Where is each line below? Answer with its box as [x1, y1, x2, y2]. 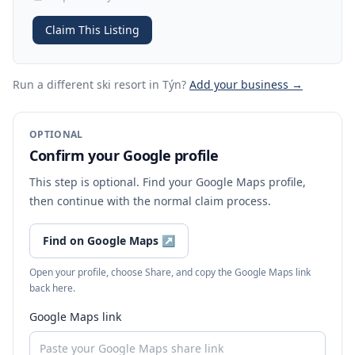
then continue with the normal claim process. [29, 193, 271, 208]
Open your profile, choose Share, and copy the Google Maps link [29, 265, 311, 279]
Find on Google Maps [43, 233, 158, 248]
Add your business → [189, 77, 303, 92]
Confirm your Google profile [29, 146, 219, 165]
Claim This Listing [45, 22, 139, 37]
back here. [29, 281, 75, 295]
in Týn [146, 77, 181, 92]
